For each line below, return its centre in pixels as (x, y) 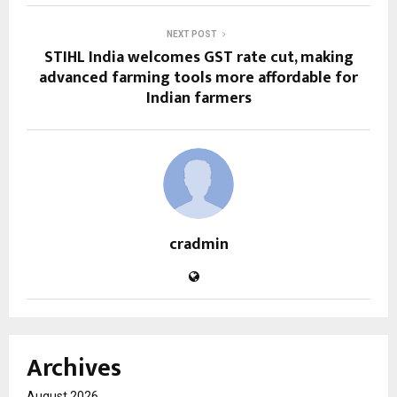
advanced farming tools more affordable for (198, 78)
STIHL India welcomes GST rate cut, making (198, 58)
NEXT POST (191, 35)
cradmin (198, 245)
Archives (74, 369)
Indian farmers (198, 99)
